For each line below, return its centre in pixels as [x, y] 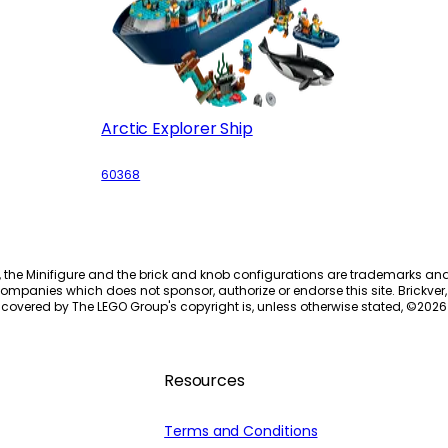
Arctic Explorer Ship [177, 128]
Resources [204, 380]
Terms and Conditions [241, 430]
